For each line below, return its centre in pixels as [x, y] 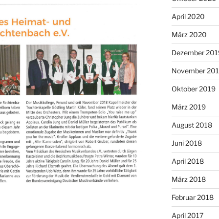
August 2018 [192, 125]
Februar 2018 [192, 197]
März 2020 [189, 34]
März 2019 [188, 107]
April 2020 [188, 16]
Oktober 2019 [193, 88]
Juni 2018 [186, 143]
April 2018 [187, 161]
